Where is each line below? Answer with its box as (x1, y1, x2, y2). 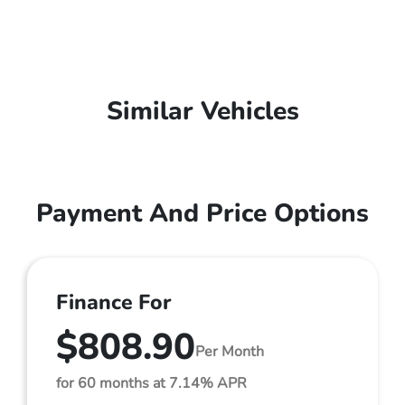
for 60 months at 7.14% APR (56, 373, 248, 394)
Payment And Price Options (36, 196, 369, 231)
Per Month (195, 341, 265, 362)
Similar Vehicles (106, 94, 299, 129)
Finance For (56, 288, 172, 317)
